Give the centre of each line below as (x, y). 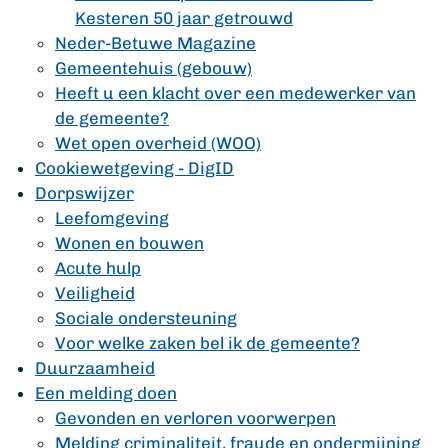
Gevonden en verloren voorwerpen (195, 418)
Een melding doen (106, 393)
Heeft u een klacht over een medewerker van (235, 93)
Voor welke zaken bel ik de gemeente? (207, 343)
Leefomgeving (112, 218)
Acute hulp (98, 268)
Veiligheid (95, 293)
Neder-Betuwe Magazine (155, 43)
